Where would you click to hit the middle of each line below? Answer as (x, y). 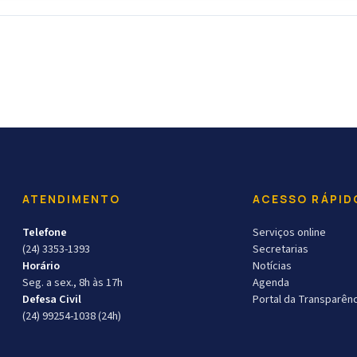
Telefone (44, 232)
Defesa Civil (51, 299)
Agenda (271, 282)
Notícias (273, 266)
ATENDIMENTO (71, 199)
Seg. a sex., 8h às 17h (72, 282)
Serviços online (290, 232)
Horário (41, 266)
